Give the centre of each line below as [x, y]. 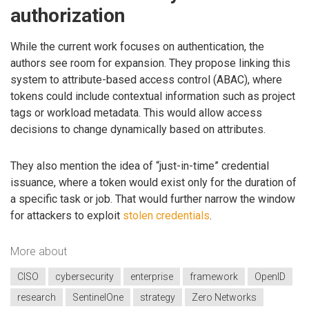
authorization [68, 16]
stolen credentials [166, 216]
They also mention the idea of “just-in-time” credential [140, 166]
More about [39, 251]
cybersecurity [84, 277]
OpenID [270, 277]
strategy [158, 298]
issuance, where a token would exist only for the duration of [153, 183]
